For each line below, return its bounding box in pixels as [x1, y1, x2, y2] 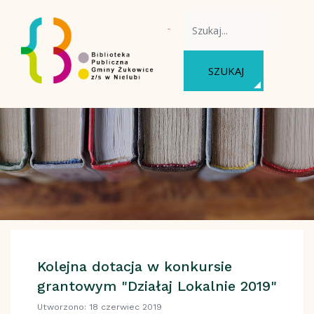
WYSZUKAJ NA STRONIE [183, 10, 294, 23]
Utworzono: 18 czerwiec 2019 [36, 301, 162, 312]
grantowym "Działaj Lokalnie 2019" [36, 277, 277, 294]
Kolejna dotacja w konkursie [36, 257, 232, 275]
